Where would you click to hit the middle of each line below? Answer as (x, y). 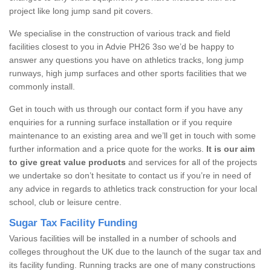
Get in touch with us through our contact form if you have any (126, 109)
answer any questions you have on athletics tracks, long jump (126, 60)
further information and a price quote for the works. (108, 149)
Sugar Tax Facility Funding (73, 223)
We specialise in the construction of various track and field (120, 33)
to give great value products (67, 162)
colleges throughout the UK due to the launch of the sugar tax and (135, 251)
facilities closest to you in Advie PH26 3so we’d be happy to (122, 46)
